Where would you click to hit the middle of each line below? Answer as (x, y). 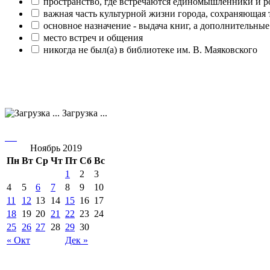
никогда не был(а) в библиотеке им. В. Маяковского (150, 50)
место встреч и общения (93, 38)
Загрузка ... (83, 113)
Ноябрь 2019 (56, 148)
